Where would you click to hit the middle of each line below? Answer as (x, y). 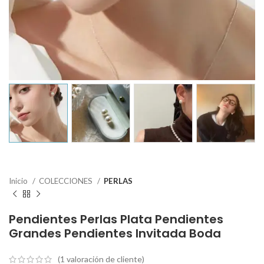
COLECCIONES (67, 181)
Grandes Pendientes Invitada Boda (115, 233)
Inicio (19, 181)
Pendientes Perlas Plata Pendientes (116, 219)
